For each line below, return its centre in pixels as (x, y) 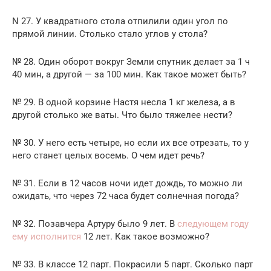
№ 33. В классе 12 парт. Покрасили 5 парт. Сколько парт (132, 264)
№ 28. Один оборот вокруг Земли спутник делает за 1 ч (131, 61)
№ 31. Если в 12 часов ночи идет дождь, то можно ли (127, 183)
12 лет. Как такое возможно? (145, 236)
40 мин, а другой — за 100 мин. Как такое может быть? (129, 74)
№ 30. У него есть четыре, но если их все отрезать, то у (130, 142)
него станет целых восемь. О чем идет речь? (108, 155)
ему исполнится (47, 236)
